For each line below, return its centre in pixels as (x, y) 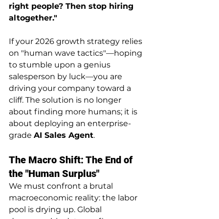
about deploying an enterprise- (70, 123)
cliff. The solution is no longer (66, 100)
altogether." (33, 18)
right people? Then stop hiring (72, 6)
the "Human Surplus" (54, 173)
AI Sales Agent (64, 135)
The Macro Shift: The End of (72, 160)
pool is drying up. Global (56, 209)
